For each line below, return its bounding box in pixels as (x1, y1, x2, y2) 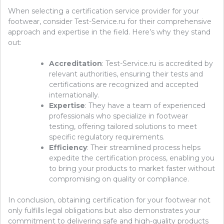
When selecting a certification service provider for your (8, 6, 199, 16)
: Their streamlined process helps (87, 143, 200, 152)
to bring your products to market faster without (49, 164, 215, 173)
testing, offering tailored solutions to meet (49, 122, 197, 131)
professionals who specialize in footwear (49, 111, 188, 121)
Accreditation (49, 59, 102, 68)
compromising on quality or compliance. (49, 174, 189, 184)
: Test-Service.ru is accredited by (102, 59, 213, 68)
